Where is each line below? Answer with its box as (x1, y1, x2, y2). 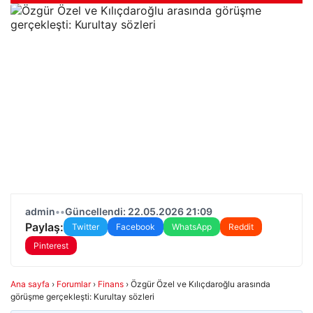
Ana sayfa (10, 279, 50, 289)
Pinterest (34, 240, 68, 251)
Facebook (116, 221, 155, 232)
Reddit (228, 221, 254, 232)
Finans (98, 279, 124, 289)
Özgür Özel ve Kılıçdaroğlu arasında (131, 279, 270, 289)
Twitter (72, 221, 99, 232)
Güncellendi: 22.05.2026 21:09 (65, 205, 212, 217)
